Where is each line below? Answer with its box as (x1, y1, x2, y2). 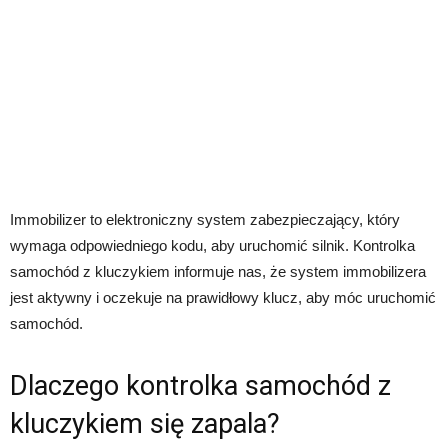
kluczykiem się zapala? (10, 408, 280, 441)
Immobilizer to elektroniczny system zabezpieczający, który (10, 211, 400, 229)
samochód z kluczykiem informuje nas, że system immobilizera (10, 263, 426, 281)
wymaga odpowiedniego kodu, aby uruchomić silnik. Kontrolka (10, 237, 415, 255)
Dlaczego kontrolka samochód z (10, 370, 391, 403)
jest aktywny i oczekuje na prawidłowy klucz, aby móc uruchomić (10, 289, 436, 307)
